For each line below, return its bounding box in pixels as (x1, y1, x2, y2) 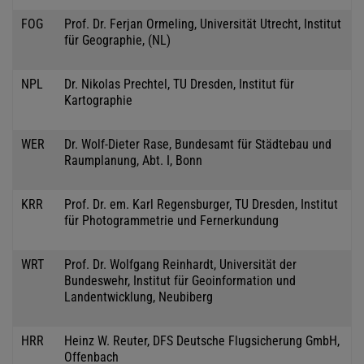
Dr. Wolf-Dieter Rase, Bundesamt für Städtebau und (64, 136, 331, 152)
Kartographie (64, 92, 132, 108)
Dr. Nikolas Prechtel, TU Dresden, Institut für (64, 76, 294, 92)
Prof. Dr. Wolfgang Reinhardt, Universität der (64, 256, 297, 272)
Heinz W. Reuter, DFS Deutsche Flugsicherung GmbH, (64, 332, 340, 349)
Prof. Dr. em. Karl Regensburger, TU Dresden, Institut (64, 196, 338, 212)
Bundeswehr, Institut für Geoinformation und (64, 272, 296, 288)
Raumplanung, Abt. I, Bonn (64, 152, 202, 168)
